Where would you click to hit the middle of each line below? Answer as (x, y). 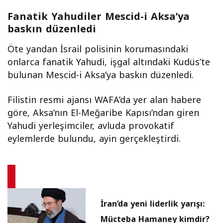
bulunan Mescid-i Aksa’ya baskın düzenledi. (101, 75)
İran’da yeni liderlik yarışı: (152, 204)
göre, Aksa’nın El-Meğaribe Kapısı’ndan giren (104, 113)
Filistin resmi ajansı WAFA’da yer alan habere (105, 100)
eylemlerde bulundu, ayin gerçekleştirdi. (94, 139)
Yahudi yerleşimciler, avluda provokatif (91, 126)
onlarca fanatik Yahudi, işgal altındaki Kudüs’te (109, 62)
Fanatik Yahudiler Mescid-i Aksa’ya (99, 16)
